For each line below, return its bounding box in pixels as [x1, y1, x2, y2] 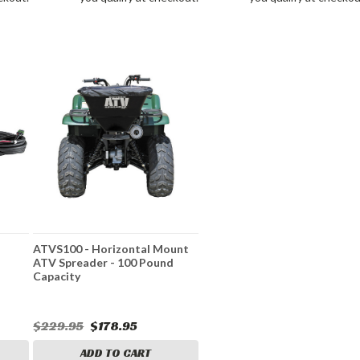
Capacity [33, 269, 81, 284]
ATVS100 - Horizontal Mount [33, 242, 190, 256]
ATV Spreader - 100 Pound [33, 256, 174, 270]
